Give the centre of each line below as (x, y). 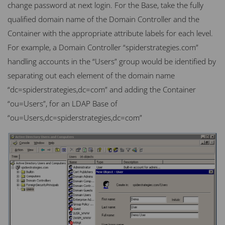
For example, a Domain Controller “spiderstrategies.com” (103, 47)
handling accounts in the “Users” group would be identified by (112, 61)
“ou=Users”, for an (40, 103)
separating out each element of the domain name (91, 75)
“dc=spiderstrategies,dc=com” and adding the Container (102, 89)
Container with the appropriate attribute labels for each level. (110, 33)
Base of (104, 103)
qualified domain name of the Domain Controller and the (103, 19)
